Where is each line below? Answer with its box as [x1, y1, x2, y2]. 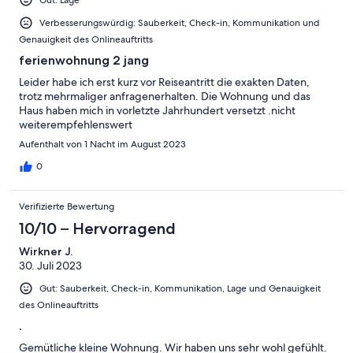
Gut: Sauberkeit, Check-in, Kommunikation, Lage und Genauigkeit [39, 281, 321, 295]
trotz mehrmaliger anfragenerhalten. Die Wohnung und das [19, 88, 310, 103]
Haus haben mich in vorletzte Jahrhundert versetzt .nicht [19, 102, 295, 117]
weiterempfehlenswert [19, 117, 132, 132]
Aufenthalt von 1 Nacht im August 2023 [19, 137, 186, 150]
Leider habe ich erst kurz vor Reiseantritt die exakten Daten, [19, 74, 310, 89]
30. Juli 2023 [19, 258, 82, 273]
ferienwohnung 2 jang [19, 52, 149, 68]
